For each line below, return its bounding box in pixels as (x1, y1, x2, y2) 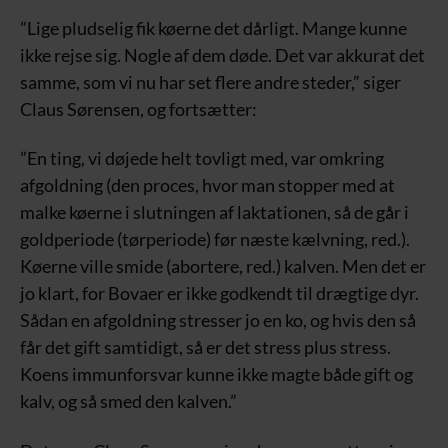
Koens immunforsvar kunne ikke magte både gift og (20, 363, 413, 385)
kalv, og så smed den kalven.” (20, 390, 237, 412)
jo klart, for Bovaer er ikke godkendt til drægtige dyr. (20, 282, 419, 304)
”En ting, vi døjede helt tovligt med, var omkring (20, 147, 384, 169)
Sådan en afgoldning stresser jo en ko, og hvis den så (20, 309, 416, 331)
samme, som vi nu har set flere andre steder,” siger (20, 70, 401, 93)
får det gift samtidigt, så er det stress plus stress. (20, 336, 391, 358)
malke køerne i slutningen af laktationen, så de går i (20, 201, 409, 223)
